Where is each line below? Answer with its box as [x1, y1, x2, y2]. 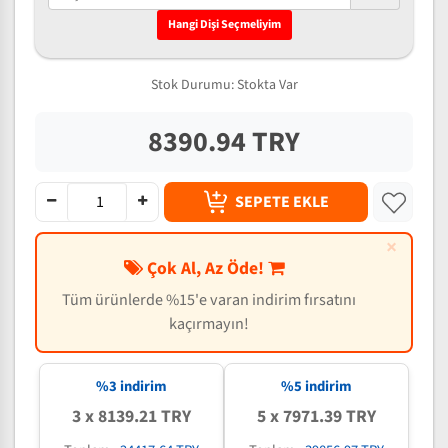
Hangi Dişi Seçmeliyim [167, 16, 281, 33]
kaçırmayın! [169, 312, 249, 335]
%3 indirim [95, 376, 167, 397]
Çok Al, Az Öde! [142, 256, 268, 281]
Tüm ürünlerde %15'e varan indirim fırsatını [62, 288, 356, 311]
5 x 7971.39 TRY [257, 404, 377, 429]
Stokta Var [236, 75, 298, 95]
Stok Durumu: [150, 75, 237, 95]
